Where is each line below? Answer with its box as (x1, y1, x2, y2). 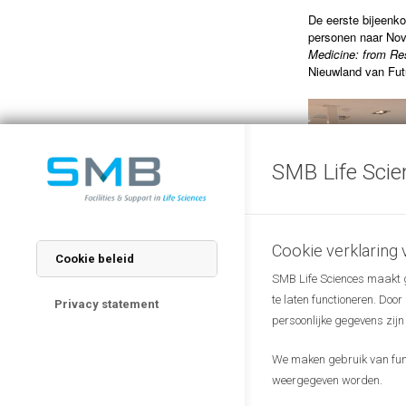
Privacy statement (54, 296, 159, 311)
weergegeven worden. (272, 373, 382, 387)
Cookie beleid (55, 251, 134, 266)
